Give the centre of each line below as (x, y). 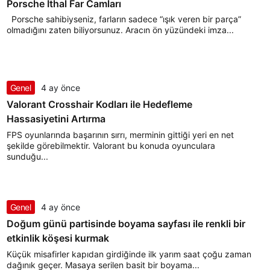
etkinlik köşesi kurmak (58, 238)
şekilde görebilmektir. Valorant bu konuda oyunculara (111, 145)
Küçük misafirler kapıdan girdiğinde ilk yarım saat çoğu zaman (129, 254)
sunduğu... (27, 156)
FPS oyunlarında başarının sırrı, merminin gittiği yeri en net (120, 134)
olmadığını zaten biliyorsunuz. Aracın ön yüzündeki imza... (120, 30)
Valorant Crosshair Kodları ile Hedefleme (99, 105)
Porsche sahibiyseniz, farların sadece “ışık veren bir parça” (124, 19)
